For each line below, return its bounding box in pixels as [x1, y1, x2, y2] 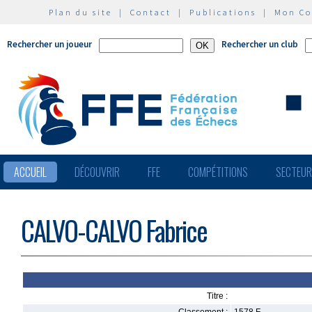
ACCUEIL [14, 164, 47, 180]
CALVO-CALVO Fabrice [21, 210, 207, 250]
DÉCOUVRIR [75, 164, 120, 180]
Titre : [207, 291, 228, 301]
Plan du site [49, 7, 112, 17]
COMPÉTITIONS [188, 164, 248, 180]
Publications [189, 7, 256, 17]
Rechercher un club [221, 38, 298, 50]
